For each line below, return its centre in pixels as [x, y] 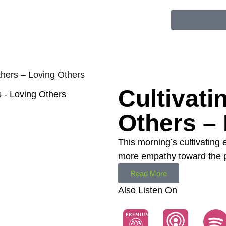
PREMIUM [137, 215]
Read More [149, 173]
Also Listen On [148, 190]
